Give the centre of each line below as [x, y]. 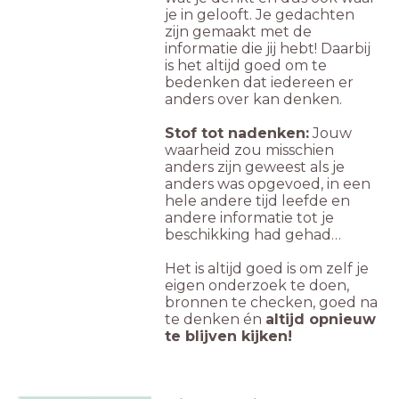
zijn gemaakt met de [238, 32]
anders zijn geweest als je [255, 167]
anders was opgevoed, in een [268, 184]
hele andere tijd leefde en [257, 201]
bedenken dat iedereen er [259, 83]
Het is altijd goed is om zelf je [267, 269]
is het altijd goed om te [246, 66]
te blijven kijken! [228, 337]
